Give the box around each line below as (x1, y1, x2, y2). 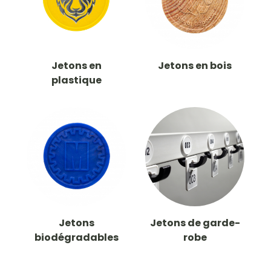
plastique (51, 73, 102, 88)
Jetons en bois (158, 59, 232, 73)
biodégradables (34, 230, 119, 245)
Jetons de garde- (149, 216, 240, 230)
